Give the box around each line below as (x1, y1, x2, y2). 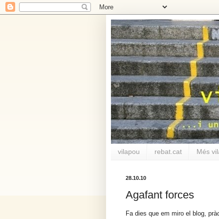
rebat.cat (154, 148, 182, 156)
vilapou (118, 148, 140, 156)
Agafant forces (126, 189, 194, 201)
